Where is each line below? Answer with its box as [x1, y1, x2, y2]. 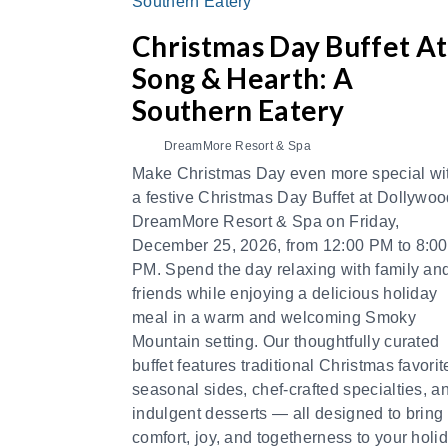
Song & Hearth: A [132, 61, 354, 95]
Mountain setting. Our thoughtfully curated [132, 333, 440, 350]
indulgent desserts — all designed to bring [132, 405, 444, 422]
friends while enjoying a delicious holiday [132, 285, 438, 302]
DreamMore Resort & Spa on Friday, [132, 213, 400, 230]
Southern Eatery [132, 93, 345, 127]
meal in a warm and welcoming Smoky [132, 309, 416, 326]
